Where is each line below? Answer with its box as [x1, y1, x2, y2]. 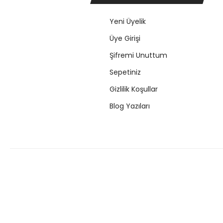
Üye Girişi [110, 33, 140, 44]
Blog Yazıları [110, 101, 150, 111]
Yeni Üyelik [110, 16, 146, 27]
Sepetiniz [110, 67, 141, 78]
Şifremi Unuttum [110, 50, 167, 61]
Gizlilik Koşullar [110, 84, 158, 95]
